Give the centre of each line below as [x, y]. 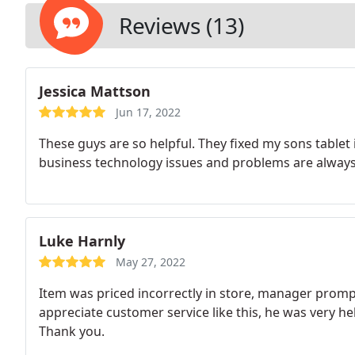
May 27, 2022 [151, 262]
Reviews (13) [181, 25]
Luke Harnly [82, 241]
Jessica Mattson [95, 91]
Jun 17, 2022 [148, 112]
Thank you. [72, 331]
